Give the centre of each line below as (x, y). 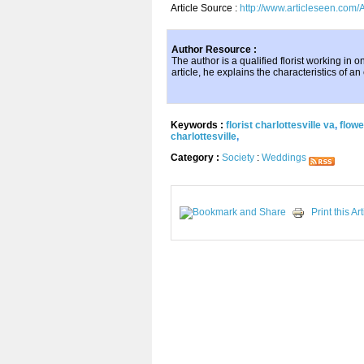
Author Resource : (214, 50)
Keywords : (198, 125)
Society (238, 158)
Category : (196, 158)
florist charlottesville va (280, 125)
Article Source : (205, 8)
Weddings (284, 158)
